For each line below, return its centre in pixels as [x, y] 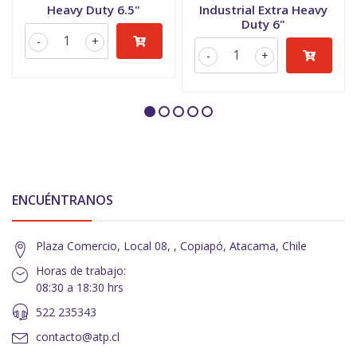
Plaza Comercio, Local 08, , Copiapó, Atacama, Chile [171, 246]
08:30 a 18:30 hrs [80, 287]
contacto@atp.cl [78, 337]
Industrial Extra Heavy [263, 10]
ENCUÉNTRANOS [63, 200]
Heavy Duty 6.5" [94, 10]
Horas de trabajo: [81, 271]
